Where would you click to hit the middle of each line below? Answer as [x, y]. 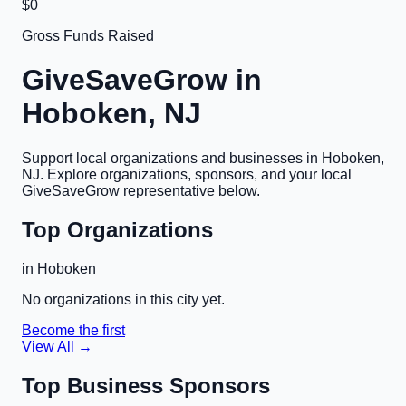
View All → [57, 346]
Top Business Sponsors [146, 385]
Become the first [73, 330]
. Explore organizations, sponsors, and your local [196, 174]
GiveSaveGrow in [142, 80]
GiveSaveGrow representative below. [141, 190]
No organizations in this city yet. [123, 299]
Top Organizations [117, 229]
